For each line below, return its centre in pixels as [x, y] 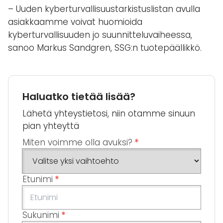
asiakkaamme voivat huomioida [75, 22]
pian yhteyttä [51, 126]
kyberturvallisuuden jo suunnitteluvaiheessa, [100, 35]
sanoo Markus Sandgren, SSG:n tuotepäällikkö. [105, 48]
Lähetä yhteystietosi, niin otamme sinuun [109, 114]
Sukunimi [41, 215]
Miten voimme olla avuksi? [77, 143]
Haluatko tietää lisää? [79, 97]
